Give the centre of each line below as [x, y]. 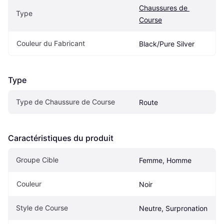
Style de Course [42, 207]
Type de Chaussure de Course [65, 101]
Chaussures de [163, 7]
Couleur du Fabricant [51, 43]
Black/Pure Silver [167, 43]
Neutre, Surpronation [173, 208]
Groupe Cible [37, 159]
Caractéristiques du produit [61, 138]
